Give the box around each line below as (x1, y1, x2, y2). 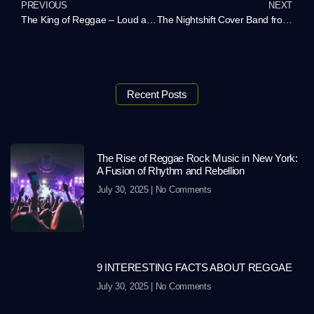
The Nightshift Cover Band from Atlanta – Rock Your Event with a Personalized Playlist (282, 14, 292, 26)
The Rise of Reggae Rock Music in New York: (96, 152, 298, 165)
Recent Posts (127, 88, 187, 101)
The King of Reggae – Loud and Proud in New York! (146, 14, 156, 26)
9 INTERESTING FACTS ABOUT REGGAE (96, 261, 292, 273)
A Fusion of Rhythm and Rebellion (96, 165, 245, 177)
